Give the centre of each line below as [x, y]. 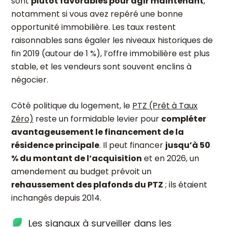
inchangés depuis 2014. [56, 198]
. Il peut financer [132, 145]
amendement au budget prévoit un [81, 172]
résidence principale [55, 145]
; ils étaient [185, 185]
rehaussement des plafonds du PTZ [87, 185]
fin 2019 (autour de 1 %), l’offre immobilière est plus [110, 53]
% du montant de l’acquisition [77, 158]
